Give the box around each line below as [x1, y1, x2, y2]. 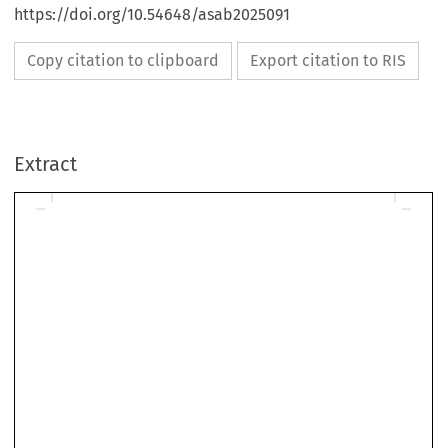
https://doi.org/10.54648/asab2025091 [14, 5, 291, 25]
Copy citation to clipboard [27, 51, 220, 71]
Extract [14, 152, 78, 177]
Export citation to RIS [250, 51, 407, 71]
